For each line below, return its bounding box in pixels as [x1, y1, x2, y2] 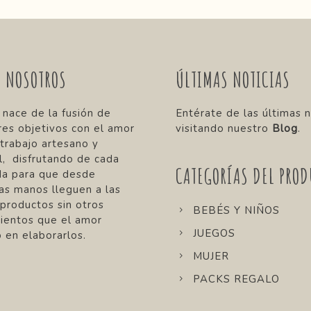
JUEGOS [193, 226, 235, 240]
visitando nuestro [176, 121, 272, 135]
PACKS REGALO [193, 271, 280, 286]
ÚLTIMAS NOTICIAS [176, 66, 290, 92]
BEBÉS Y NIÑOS [193, 203, 280, 217]
